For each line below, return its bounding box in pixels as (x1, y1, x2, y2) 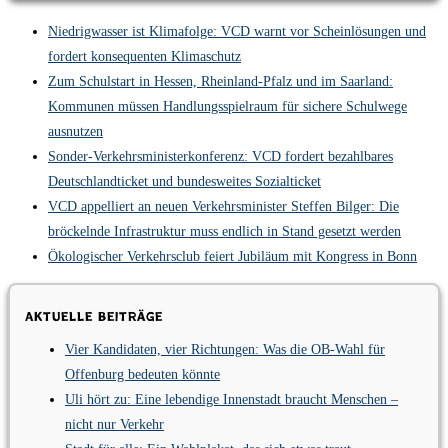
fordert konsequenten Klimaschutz (48, 48, 241, 64)
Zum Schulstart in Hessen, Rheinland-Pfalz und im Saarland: (48, 73, 393, 89)
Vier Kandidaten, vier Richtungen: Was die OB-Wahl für (65, 342, 385, 358)
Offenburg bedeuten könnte (65, 367, 220, 383)
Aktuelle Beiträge (25, 309, 163, 325)
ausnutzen (48, 123, 103, 139)
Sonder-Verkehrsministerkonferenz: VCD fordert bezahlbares (48, 148, 393, 164)
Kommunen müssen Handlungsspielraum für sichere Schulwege (48, 98, 407, 114)
